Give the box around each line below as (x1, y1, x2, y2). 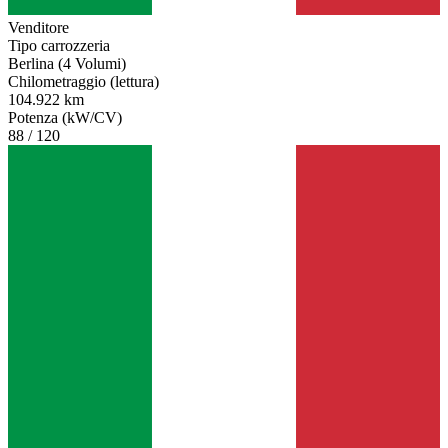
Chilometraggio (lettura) (8, 73, 159, 91)
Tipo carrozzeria (8, 37, 110, 55)
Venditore (8, 19, 69, 37)
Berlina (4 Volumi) (8, 55, 126, 73)
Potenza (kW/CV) (8, 109, 122, 127)
